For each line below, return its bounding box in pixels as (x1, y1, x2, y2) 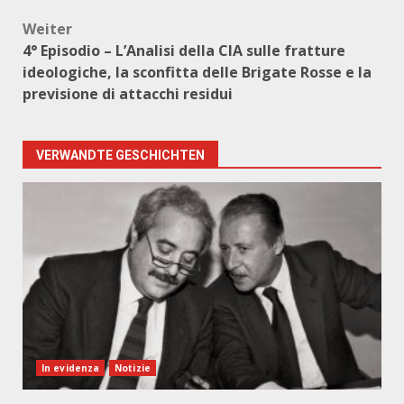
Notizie (115, 362, 151, 374)
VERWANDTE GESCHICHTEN (36, 148, 205, 162)
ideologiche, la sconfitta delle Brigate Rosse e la (23, 62, 372, 82)
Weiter (23, 19, 72, 39)
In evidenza (41, 362, 100, 374)
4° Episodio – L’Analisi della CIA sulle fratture (23, 41, 345, 60)
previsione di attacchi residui (23, 84, 233, 104)
